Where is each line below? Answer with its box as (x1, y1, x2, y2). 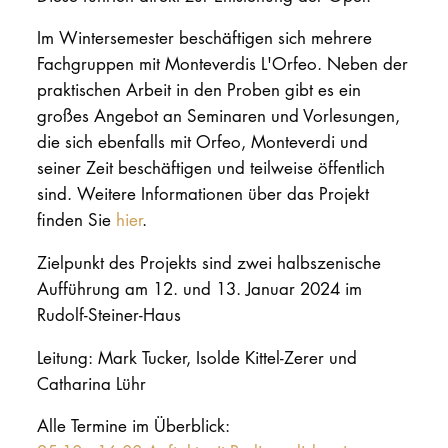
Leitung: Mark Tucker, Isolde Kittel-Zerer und (36, 345, 357, 369)
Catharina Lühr (36, 371, 146, 395)
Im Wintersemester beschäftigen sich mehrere (36, 26, 372, 50)
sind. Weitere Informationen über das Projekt (36, 182, 369, 206)
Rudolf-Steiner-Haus (36, 302, 181, 326)
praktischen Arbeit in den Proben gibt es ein (36, 78, 361, 102)
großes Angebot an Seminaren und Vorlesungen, (36, 104, 400, 128)
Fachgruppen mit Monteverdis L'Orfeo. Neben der (36, 52, 408, 76)
